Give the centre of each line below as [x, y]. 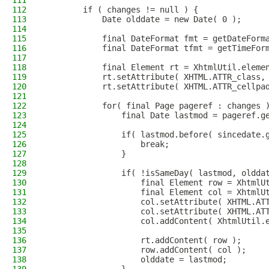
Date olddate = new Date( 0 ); [143, 19]
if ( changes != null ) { [121, 10]
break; [107, 144]
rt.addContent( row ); [143, 240]
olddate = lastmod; [136, 259]
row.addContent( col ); [145, 250]
